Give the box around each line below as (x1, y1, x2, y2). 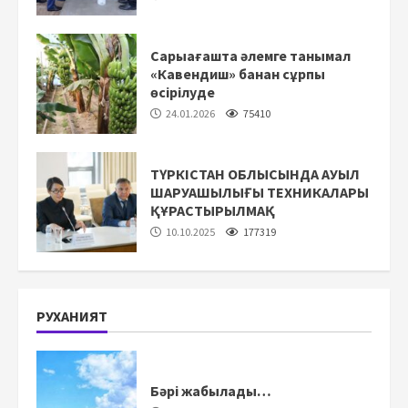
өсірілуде (150, 82, 215, 101)
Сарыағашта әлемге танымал (150, 46, 351, 65)
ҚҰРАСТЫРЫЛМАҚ (150, 200, 275, 219)
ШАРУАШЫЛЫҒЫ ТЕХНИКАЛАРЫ (150, 182, 369, 201)
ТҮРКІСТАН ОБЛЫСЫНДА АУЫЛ (150, 164, 360, 183)
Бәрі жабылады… (150, 381, 271, 400)
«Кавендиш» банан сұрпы (150, 64, 325, 83)
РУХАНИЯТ (36, 307, 107, 325)
